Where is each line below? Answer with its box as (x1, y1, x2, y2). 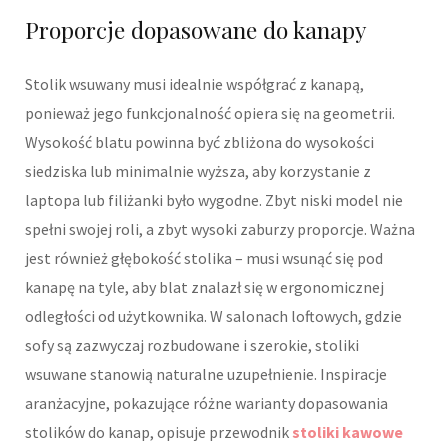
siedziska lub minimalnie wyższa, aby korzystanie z (25, 160, 371, 181)
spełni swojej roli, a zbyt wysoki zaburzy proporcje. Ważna (25, 218, 415, 239)
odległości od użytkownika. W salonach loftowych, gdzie (25, 305, 402, 326)
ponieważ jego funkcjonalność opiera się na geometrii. (25, 102, 395, 123)
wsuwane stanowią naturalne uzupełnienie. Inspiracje (25, 363, 387, 384)
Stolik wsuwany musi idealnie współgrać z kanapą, (25, 73, 364, 94)
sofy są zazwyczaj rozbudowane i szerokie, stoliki (25, 334, 359, 355)
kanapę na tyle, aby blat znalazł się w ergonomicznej (25, 276, 384, 297)
